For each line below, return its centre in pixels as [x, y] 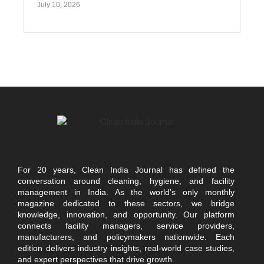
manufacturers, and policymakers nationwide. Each [126, 237]
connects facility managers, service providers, [126, 226]
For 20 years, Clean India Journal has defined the [126, 170]
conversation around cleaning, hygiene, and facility [126, 181]
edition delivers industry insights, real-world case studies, [126, 248]
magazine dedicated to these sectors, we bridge [126, 204]
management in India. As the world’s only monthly [126, 192]
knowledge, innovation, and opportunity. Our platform [126, 215]
